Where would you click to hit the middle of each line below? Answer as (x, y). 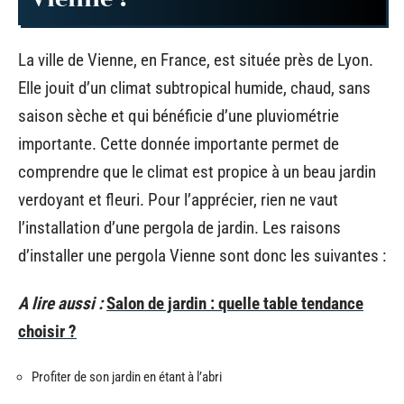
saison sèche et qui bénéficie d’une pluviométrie (179, 115)
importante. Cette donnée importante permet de (179, 143)
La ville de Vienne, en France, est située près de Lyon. (196, 60)
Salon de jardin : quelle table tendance (235, 303)
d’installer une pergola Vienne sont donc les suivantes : (202, 255)
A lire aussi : (60, 303)
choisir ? (47, 331)
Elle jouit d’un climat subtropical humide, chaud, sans (194, 87)
